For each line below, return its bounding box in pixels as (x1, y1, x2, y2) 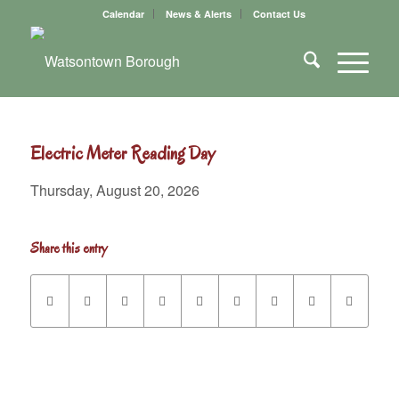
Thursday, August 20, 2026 (29, 180, 199, 200)
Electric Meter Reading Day (29, 142, 215, 166)
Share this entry (29, 239, 107, 257)
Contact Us (252, 7, 305, 20)
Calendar (102, 7, 144, 20)
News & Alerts (165, 7, 232, 20)
